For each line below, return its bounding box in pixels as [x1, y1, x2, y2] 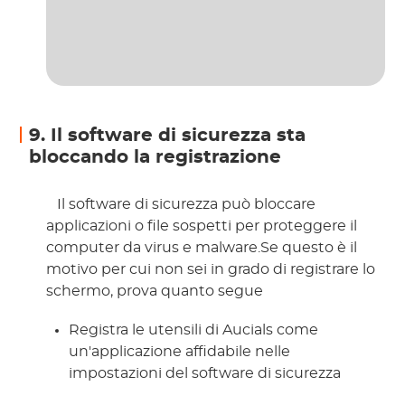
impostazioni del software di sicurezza [69, 366, 342, 381]
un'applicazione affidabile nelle [69, 344, 291, 360]
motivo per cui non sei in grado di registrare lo [46, 262, 376, 278]
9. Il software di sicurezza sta [29, 127, 306, 146]
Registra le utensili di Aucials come [69, 323, 319, 338]
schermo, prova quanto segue [46, 284, 268, 299]
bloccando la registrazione [29, 148, 282, 167]
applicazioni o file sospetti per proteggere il [46, 219, 358, 234]
